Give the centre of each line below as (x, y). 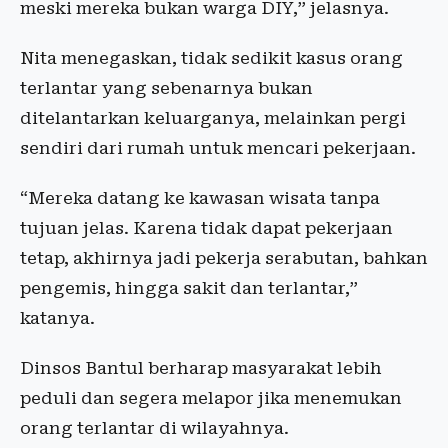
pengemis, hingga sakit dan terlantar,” (189, 288)
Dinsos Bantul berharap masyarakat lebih (201, 368)
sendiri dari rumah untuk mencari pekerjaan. (218, 148)
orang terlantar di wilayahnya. (154, 428)
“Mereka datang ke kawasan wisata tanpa (200, 198)
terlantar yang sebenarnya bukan (166, 88)
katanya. (57, 318)
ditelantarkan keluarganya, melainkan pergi (213, 118)
